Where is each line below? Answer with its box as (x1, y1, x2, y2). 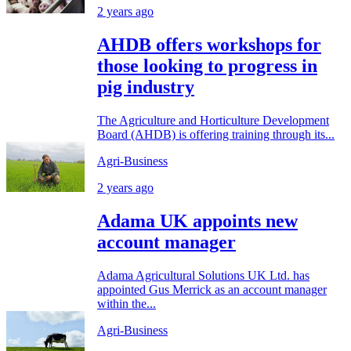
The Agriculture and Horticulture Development (97, 113, 329, 127)
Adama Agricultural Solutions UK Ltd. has (97, 268, 309, 282)
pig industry (97, 77, 194, 98)
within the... (97, 296, 156, 310)
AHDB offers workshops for (97, 34, 321, 56)
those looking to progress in (97, 56, 317, 77)
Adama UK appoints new (97, 210, 298, 231)
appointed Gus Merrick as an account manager (97, 282, 327, 296)
